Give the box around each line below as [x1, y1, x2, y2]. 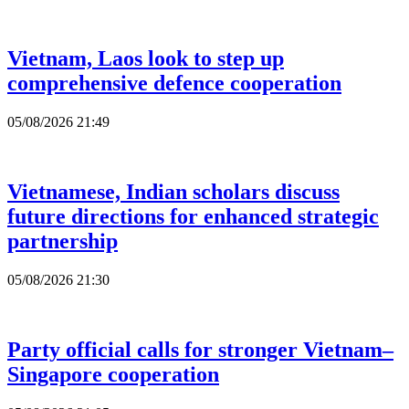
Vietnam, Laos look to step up [7, 47, 284, 71]
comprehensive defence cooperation [7, 71, 341, 96]
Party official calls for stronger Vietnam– [7, 337, 393, 362]
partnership [7, 229, 118, 253]
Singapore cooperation [7, 362, 219, 386]
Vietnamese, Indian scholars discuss [7, 180, 340, 204]
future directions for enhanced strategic [7, 204, 379, 228]
